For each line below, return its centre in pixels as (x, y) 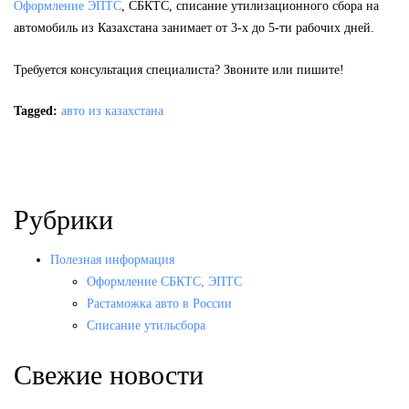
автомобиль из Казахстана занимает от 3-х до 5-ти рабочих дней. (194, 27)
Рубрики (63, 220)
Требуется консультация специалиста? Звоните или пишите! (179, 69)
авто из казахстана (112, 111)
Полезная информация (112, 260)
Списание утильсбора (146, 326)
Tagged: (36, 111)
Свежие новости (109, 375)
